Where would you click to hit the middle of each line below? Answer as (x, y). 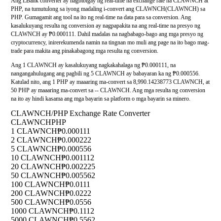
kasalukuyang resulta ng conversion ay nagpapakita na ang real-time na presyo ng (106, 26)
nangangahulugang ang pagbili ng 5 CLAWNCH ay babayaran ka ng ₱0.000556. (105, 74)
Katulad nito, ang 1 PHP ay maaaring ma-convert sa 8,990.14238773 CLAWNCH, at (110, 82)
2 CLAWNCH (34, 140)
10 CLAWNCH (36, 158)
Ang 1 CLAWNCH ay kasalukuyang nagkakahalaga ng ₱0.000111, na (93, 65)
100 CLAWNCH (38, 184)
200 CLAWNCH (38, 193)
